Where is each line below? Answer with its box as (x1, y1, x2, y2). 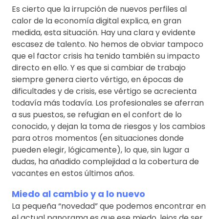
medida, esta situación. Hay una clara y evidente (12, 26, 196, 38)
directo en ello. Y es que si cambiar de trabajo (12, 62, 186, 73)
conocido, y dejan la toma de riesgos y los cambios (12, 120, 205, 132)
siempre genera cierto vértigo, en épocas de (12, 73, 183, 85)
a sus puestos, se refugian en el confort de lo (12, 109, 182, 120)
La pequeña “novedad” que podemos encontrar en (12, 200, 206, 212)
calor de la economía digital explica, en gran (12, 15, 181, 26)
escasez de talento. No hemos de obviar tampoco (12, 38, 203, 50)
